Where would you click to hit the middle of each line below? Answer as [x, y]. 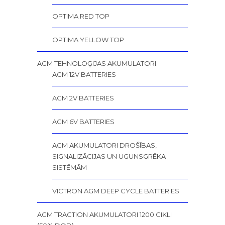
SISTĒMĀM [70, 167]
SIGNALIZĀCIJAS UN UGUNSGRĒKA [109, 156]
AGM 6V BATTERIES [83, 122]
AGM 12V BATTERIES [84, 75]
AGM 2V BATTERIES [83, 98]
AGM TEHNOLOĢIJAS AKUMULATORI [97, 64]
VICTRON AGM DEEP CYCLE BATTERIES [116, 191]
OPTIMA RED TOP [81, 16]
